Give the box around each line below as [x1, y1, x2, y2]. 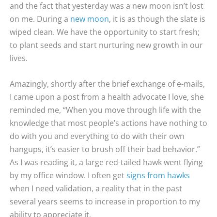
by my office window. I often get [10, 170, 126, 181]
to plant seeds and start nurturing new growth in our [10, 40, 203, 51]
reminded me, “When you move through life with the [10, 104, 201, 115]
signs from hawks [126, 170, 190, 181]
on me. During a [10, 14, 70, 25]
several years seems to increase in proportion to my [10, 196, 200, 207]
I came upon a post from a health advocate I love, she [10, 91, 204, 102]
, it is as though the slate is [109, 14, 205, 25]
